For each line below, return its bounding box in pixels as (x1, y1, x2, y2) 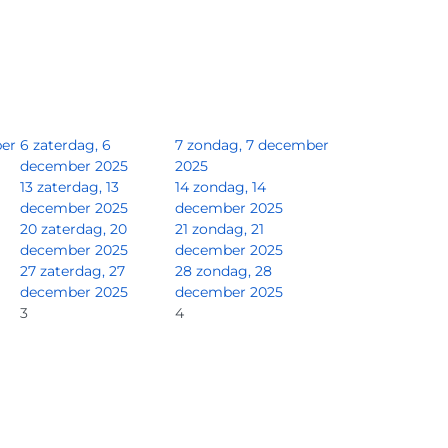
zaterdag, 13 (37, 177, 119, 196)
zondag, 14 (193, 177, 266, 196)
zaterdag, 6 (33, 135, 111, 154)
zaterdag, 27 (40, 261, 125, 280)
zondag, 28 (196, 261, 272, 280)
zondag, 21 (192, 219, 264, 238)
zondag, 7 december (187, 135, 329, 154)
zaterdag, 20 (41, 219, 127, 238)
